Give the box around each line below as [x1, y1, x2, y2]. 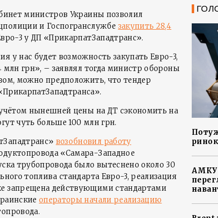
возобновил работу [55, 137, 131, 146]
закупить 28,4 [118, 21, 172, 31]
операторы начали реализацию [38, 195, 162, 204]
